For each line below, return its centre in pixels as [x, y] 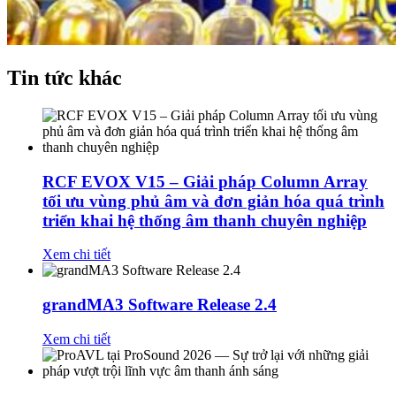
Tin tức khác [65, 77]
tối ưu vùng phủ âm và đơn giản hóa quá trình [213, 201]
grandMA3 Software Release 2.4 [160, 304]
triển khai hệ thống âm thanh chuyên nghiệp [205, 220]
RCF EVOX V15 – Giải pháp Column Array [205, 181]
